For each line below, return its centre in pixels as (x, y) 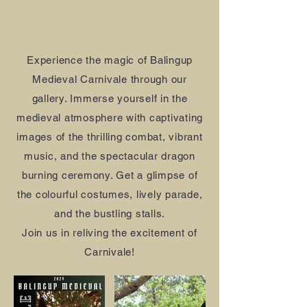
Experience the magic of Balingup (110, 60)
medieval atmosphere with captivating (110, 118)
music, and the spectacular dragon (110, 156)
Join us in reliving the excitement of (110, 233)
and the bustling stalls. (110, 213)
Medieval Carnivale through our (110, 79)
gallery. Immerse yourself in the (110, 98)
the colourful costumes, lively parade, (110, 194)
